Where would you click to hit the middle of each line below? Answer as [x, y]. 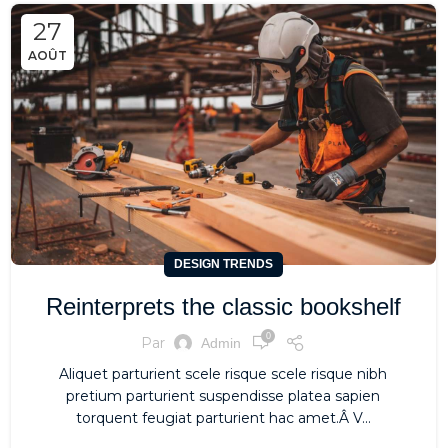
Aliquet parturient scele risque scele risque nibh [223, 374]
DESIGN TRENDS [223, 264]
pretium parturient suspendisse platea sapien [223, 396]
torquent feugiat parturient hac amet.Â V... [223, 418]
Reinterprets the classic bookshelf [223, 307]
